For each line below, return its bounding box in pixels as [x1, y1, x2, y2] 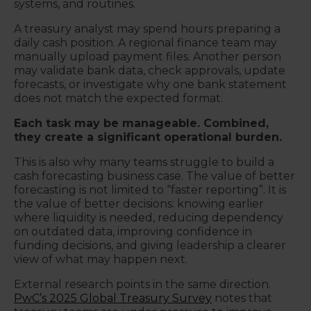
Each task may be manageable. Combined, [14, 117, 269, 130]
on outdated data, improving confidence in [14, 225, 252, 238]
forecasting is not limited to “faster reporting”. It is [14, 183, 286, 196]
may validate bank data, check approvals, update [14, 64, 285, 77]
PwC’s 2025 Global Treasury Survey [14, 292, 212, 305]
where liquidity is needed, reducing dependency [14, 211, 283, 224]
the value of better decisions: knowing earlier [14, 197, 264, 210]
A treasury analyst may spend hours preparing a [14, 22, 280, 35]
